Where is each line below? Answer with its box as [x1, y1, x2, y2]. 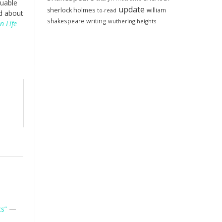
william [146, 6, 166, 14]
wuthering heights [108, 17, 156, 25]
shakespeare [47, 17, 84, 25]
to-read [97, 7, 116, 14]
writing [86, 17, 106, 25]
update [118, 4, 145, 15]
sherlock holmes [47, 6, 95, 14]
